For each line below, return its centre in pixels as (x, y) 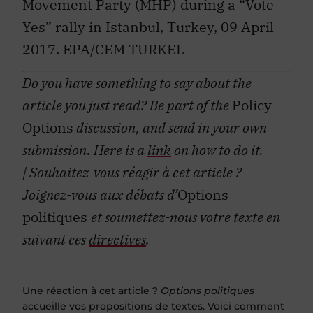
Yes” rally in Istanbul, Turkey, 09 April (148, 20)
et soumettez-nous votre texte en (185, 210)
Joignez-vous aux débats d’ (100, 188)
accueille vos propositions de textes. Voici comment (153, 299)
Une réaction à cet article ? (92, 283)
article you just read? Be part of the (127, 99)
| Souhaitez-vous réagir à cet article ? (132, 166)
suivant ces (56, 233)
